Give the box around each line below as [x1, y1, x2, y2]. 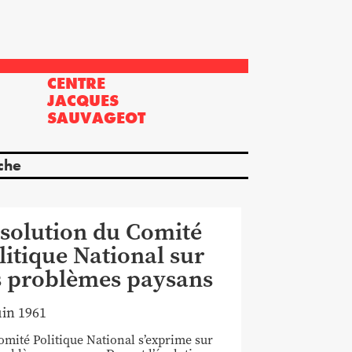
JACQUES [46, 90, 119, 111]
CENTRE [46, 72, 105, 93]
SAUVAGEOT [46, 107, 145, 128]
